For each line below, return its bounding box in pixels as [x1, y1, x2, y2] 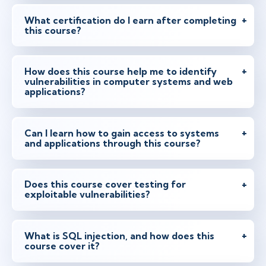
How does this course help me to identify [24, 65, 217, 78]
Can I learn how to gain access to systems [24, 126, 219, 139]
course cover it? [24, 239, 100, 252]
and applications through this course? [24, 137, 201, 149]
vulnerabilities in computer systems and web [24, 75, 233, 88]
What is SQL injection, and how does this [24, 229, 214, 242]
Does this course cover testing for [24, 178, 186, 191]
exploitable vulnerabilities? [24, 188, 150, 201]
